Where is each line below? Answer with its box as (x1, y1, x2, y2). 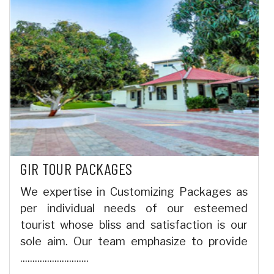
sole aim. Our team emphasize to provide (20, 235, 248, 248)
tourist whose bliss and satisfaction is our (20, 218, 248, 232)
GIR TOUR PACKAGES (20, 159, 133, 179)
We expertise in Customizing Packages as (20, 185, 248, 199)
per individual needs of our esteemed (20, 202, 248, 215)
